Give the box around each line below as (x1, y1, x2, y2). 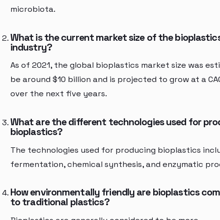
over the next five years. (10, 88, 107, 99)
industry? (10, 41, 52, 54)
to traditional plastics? (10, 196, 110, 209)
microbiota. (10, 4, 55, 15)
